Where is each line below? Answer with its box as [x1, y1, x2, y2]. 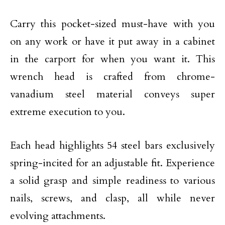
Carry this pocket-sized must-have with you [10, 17, 215, 31]
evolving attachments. [10, 209, 105, 222]
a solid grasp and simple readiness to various [10, 174, 215, 187]
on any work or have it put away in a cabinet [10, 35, 215, 48]
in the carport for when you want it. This [10, 52, 215, 66]
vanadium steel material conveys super [10, 87, 215, 101]
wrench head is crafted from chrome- [10, 70, 215, 83]
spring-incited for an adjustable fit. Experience [10, 156, 215, 170]
